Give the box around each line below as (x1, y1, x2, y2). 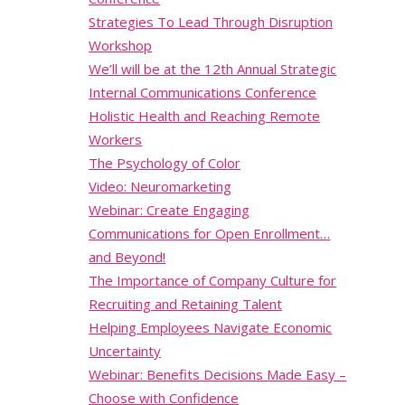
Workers (89, 130, 143, 149)
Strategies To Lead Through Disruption (89, 13, 334, 32)
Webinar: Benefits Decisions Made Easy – (89, 365, 347, 384)
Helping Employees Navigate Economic (89, 318, 333, 337)
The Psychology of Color (89, 154, 241, 173)
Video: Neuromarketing (89, 177, 232, 196)
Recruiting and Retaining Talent (89, 295, 283, 314)
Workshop (89, 36, 153, 55)
